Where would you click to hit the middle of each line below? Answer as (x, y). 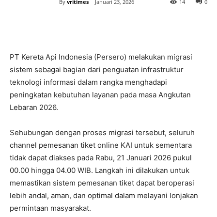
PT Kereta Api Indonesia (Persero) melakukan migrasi (101, 57)
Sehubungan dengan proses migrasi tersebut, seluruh (102, 133)
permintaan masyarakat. (50, 208)
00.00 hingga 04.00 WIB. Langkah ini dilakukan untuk (100, 170)
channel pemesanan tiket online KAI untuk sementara (101, 145)
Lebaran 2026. (34, 108)
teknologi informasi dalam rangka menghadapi (88, 82)
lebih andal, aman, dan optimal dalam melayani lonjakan (104, 196)
